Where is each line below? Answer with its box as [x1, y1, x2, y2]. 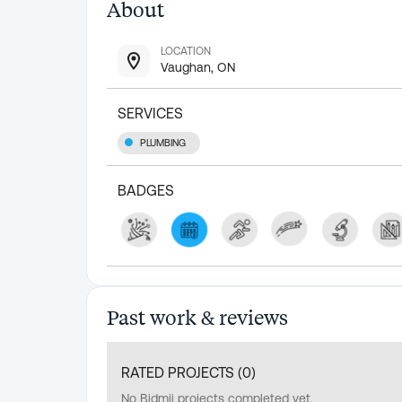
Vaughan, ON [161, 60, 235, 74]
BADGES [118, 182, 174, 199]
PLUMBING [140, 137, 186, 149]
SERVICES [118, 105, 183, 121]
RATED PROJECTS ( [121, 363, 242, 380]
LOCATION [161, 45, 211, 57]
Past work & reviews [107, 303, 288, 329]
